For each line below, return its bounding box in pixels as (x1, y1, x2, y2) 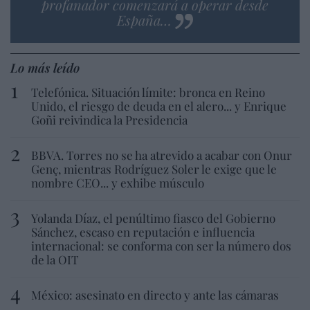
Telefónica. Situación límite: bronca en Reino (31, 84, 265, 100)
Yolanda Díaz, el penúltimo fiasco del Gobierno (31, 210, 275, 226)
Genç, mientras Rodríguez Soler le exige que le (31, 161, 277, 176)
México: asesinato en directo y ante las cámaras (31, 286, 279, 302)
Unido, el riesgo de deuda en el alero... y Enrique (31, 98, 286, 113)
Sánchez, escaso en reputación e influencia (31, 224, 255, 239)
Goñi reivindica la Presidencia (31, 111, 188, 127)
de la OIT (31, 251, 79, 267)
